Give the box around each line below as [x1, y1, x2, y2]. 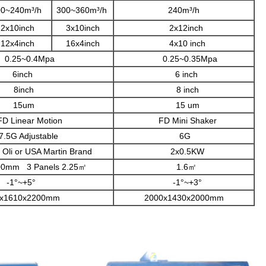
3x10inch [65, 23, 100, 33]
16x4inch [65, 39, 100, 48]
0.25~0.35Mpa [150, 54, 217, 64]
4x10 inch [162, 39, 205, 48]
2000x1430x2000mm [144, 193, 224, 202]
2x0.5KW [163, 147, 204, 156]
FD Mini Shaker [151, 116, 217, 125]
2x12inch [164, 23, 203, 33]
